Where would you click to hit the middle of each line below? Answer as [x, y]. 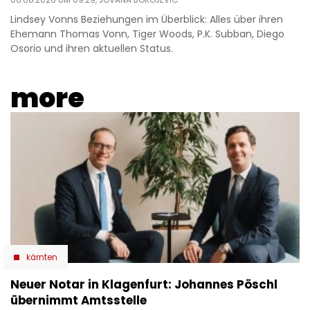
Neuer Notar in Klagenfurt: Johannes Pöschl [144, 284]
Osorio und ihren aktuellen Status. [92, 49]
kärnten [42, 257]
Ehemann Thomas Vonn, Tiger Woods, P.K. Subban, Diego [147, 34]
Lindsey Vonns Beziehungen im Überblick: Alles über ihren [147, 20]
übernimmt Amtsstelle [79, 300]
